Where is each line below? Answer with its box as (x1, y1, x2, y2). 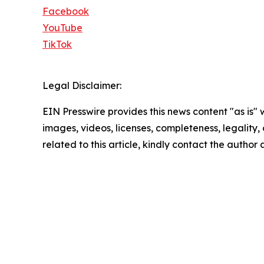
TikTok (42, 38, 72, 51)
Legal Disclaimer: (42, 80, 121, 92)
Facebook (42, 5, 89, 18)
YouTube (42, 22, 82, 34)
